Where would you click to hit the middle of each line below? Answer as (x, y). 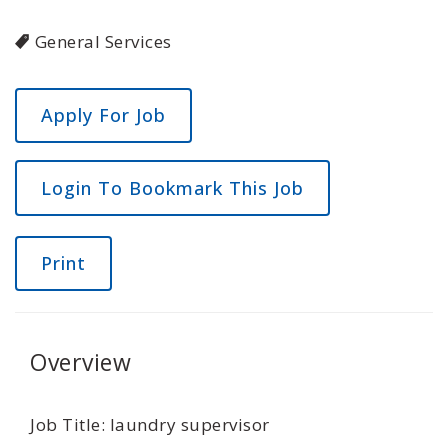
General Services (103, 41)
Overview (80, 362)
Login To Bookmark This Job (172, 188)
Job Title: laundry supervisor (150, 424)
